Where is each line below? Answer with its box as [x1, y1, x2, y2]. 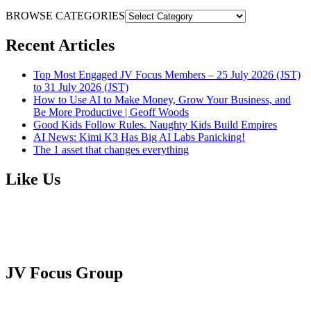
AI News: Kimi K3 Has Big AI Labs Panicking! [33, 131, 245, 144]
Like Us [6, 170, 60, 189]
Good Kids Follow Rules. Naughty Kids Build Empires [33, 119, 277, 131]
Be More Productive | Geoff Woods [33, 106, 189, 119]
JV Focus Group [6, 264, 123, 283]
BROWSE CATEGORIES [6, 9, 125, 22]
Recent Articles [6, 36, 115, 55]
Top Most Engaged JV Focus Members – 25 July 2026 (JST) [33, 69, 301, 81]
